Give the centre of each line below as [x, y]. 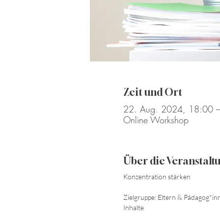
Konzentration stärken [157, 177]
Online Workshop [156, 120]
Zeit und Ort [152, 92]
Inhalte [133, 208]
